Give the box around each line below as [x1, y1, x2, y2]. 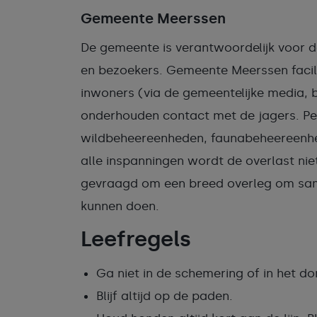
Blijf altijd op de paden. [96, 289, 233, 303]
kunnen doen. [81, 199, 159, 213]
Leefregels [81, 226, 191, 252]
